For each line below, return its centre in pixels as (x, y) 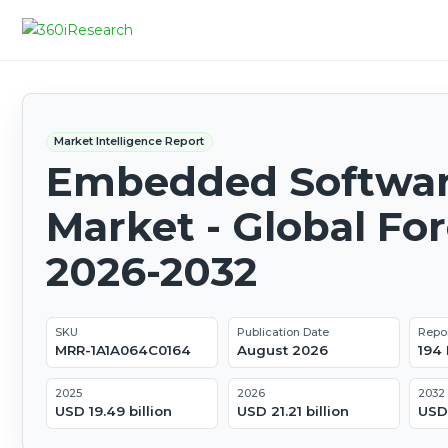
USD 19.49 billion (113, 411)
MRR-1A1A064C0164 (122, 350)
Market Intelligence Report (129, 141)
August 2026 (282, 350)
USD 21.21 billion (292, 411)
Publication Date (282, 332)
